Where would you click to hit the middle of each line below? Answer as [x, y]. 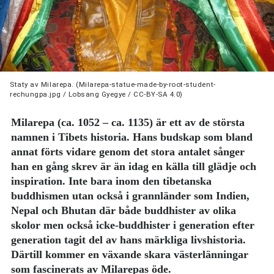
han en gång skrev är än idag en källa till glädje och [134, 167]
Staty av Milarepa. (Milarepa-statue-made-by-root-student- [113, 84]
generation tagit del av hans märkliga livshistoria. [129, 240]
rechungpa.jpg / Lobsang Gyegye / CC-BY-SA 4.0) [96, 94]
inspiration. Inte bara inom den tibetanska [112, 181]
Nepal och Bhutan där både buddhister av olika [124, 211]
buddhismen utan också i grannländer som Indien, [131, 196]
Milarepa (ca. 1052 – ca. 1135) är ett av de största [128, 123]
